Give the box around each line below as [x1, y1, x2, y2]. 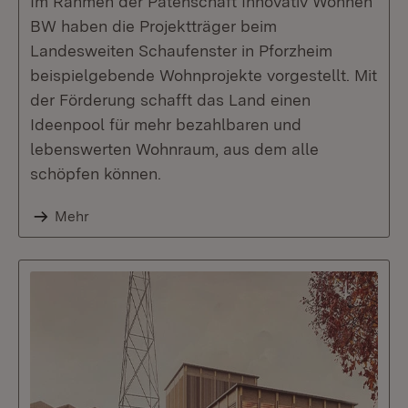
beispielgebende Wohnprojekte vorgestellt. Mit [30, 66, 377, 85]
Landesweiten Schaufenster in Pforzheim [30, 41, 332, 60]
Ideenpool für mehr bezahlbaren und [30, 115, 301, 134]
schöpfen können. [30, 164, 161, 183]
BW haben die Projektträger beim [30, 16, 277, 36]
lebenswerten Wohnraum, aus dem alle [30, 139, 319, 158]
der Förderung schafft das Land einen [30, 90, 311, 109]
